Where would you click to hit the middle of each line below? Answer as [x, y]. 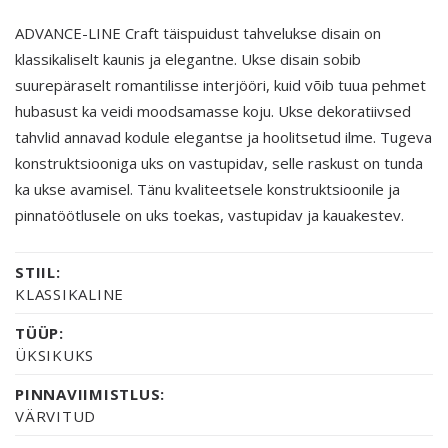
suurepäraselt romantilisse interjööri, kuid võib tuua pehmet [220, 84]
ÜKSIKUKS [54, 354]
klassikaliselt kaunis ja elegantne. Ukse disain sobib [188, 58]
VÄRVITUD [55, 415]
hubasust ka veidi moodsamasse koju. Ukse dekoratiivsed [213, 110]
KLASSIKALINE [69, 293]
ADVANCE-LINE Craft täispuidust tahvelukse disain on [198, 32]
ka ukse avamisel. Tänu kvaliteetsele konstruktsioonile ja [207, 188]
